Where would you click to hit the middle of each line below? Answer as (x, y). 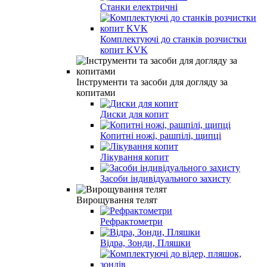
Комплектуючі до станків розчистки (173, 39)
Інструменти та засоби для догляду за (152, 82)
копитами (96, 92)
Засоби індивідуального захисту (165, 178)
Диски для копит (134, 114)
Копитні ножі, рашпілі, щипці (161, 135)
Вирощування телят (117, 200)
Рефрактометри (131, 221)
